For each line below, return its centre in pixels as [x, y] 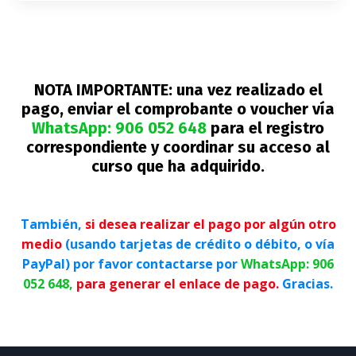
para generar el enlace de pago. [178, 283]
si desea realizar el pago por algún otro [210, 224]
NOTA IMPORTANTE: [103, 89]
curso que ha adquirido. [178, 166]
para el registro [265, 128]
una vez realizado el [247, 89]
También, [52, 224]
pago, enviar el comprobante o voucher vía [178, 108]
